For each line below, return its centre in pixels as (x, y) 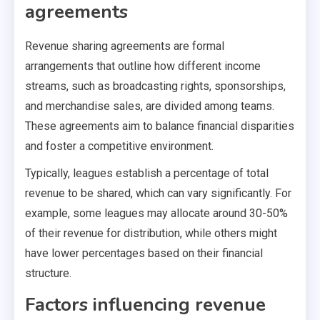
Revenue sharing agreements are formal (125, 46)
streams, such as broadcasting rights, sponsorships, (155, 86)
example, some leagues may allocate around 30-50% (156, 213)
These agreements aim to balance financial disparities (160, 126)
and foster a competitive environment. (119, 146)
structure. (48, 273)
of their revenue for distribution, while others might (151, 233)
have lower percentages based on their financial (144, 253)
